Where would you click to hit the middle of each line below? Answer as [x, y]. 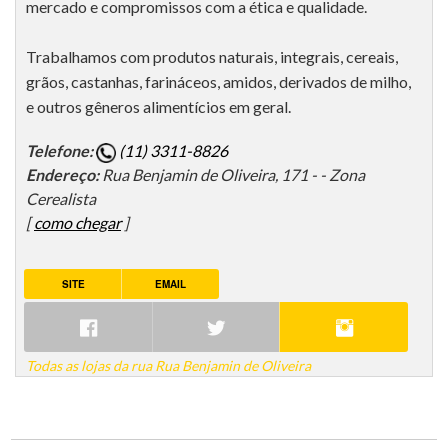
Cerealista [61, 199]
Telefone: [61, 151]
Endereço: [64, 175]
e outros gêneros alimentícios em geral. [158, 107]
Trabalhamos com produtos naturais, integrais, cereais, [212, 57]
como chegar [77, 223]
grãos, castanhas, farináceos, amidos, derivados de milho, [218, 82]
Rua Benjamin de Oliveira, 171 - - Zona [233, 175]
